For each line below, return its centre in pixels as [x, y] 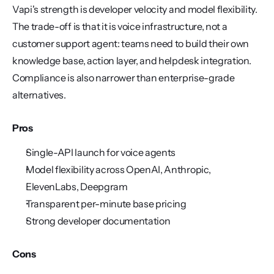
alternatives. [39, 95]
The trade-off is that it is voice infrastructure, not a [120, 26]
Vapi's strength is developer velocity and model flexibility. [135, 9]
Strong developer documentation [98, 221]
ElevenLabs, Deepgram [77, 187]
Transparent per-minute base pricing [106, 204]
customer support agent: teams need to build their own [131, 43]
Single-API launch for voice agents [101, 152]
